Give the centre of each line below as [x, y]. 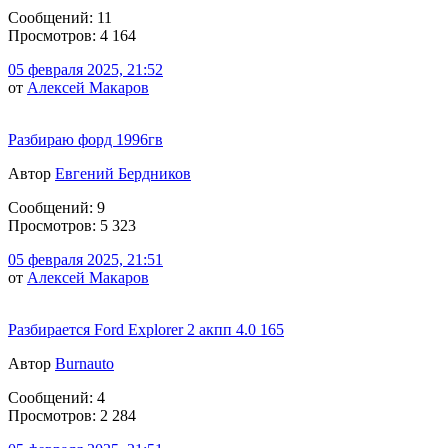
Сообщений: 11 [60, 17]
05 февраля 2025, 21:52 [85, 69]
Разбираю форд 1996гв [85, 139]
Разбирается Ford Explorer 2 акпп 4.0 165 [146, 329]
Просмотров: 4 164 [72, 35]
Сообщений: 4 [56, 397]
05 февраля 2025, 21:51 [85, 259]
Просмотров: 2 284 [72, 415]
